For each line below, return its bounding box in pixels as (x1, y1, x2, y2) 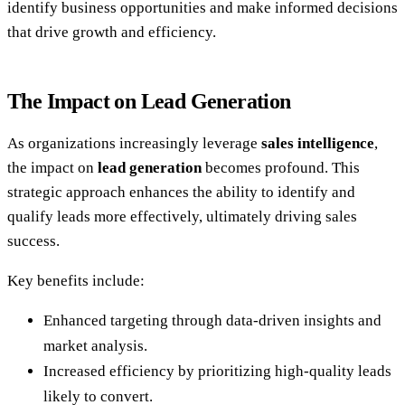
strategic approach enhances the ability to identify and (7, 184, 355, 202)
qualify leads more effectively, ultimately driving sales (7, 208, 357, 226)
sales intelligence (261, 135, 374, 153)
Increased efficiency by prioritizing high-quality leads (43, 363, 391, 381)
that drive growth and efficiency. (7, 24, 216, 42)
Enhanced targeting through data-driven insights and (43, 312, 381, 330)
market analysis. (43, 337, 147, 355)
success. (7, 232, 60, 250)
